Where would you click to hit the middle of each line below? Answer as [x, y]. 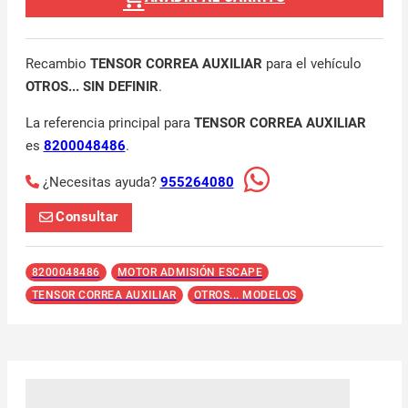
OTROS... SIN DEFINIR [92, 86]
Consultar [87, 217]
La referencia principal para [109, 122]
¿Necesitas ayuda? [101, 182]
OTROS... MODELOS [245, 295]
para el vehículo [311, 63]
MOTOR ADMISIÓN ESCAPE [189, 272]
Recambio [57, 63]
